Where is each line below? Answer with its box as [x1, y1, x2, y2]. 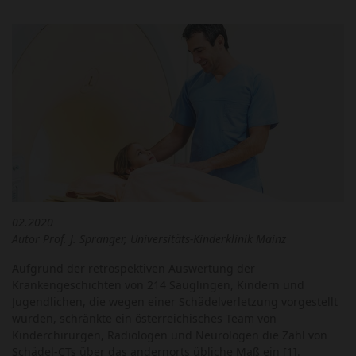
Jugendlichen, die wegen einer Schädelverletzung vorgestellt [12, 293, 338, 309]
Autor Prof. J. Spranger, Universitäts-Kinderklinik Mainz [12, 230, 286, 246]
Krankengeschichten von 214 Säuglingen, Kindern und [12, 277, 304, 292]
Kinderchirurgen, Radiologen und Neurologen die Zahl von [12, 327, 327, 342]
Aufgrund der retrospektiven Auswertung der [12, 260, 255, 276]
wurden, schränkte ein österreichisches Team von [12, 310, 277, 326]
